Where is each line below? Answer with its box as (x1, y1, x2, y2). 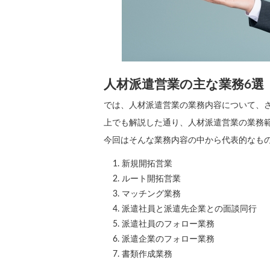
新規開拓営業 (122, 160, 172, 168)
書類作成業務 (122, 250, 172, 259)
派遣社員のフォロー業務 (122, 220, 215, 228)
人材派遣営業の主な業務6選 (104, 78, 264, 91)
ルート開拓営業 (122, 175, 181, 183)
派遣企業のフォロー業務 (122, 235, 215, 243)
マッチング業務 (122, 190, 181, 198)
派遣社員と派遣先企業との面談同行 (122, 205, 257, 213)
